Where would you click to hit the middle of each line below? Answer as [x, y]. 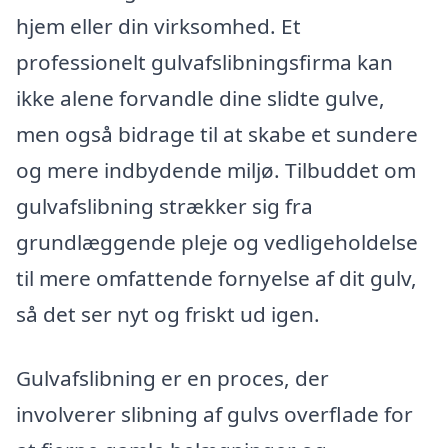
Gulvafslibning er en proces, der [172, 377]
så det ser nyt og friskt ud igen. [168, 313]
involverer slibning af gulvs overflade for [214, 413]
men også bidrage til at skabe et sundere [217, 133]
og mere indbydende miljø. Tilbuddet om [216, 169]
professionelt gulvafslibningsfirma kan [204, 61]
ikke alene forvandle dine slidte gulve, [200, 97]
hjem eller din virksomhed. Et [158, 25]
